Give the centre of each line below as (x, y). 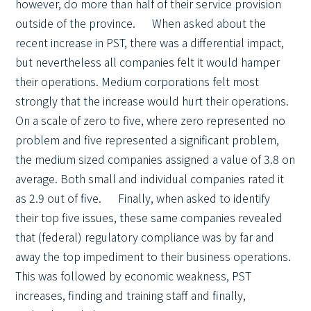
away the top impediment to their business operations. (153, 256)
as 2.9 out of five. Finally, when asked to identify (143, 198)
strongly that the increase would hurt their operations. (152, 101)
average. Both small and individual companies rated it (150, 178)
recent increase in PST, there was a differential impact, (150, 42)
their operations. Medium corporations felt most (137, 81)
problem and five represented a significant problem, (148, 140)
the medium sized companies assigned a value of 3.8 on (155, 159)
